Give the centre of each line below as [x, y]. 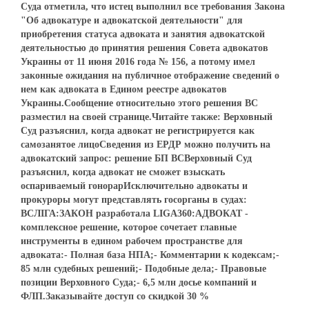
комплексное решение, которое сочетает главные [129, 227]
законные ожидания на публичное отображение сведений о [150, 75]
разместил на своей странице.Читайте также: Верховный [147, 117]
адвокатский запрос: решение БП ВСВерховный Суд [136, 158]
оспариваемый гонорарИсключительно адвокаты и [134, 186]
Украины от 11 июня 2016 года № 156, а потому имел [138, 61]
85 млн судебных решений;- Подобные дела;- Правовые [143, 268]
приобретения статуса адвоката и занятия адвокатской [143, 34]
